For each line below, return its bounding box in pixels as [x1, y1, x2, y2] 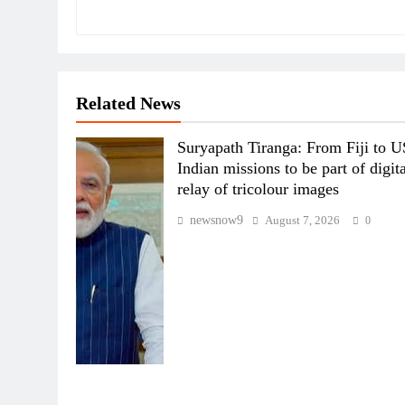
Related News [76, 92, 181, 113]
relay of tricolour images [177, 179, 340, 198]
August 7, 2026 [265, 212, 341, 227]
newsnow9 [190, 212, 244, 227]
